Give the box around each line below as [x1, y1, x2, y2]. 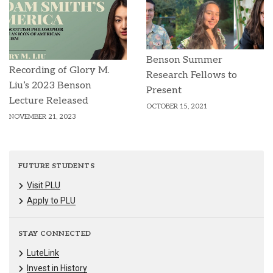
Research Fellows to [146, 69, 237, 82]
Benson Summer [146, 54, 222, 66]
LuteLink [27, 247, 59, 258]
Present [146, 85, 182, 97]
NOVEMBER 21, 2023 [9, 113, 76, 121]
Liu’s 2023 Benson [9, 80, 91, 92]
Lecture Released [9, 95, 88, 107]
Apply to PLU [27, 196, 76, 206]
